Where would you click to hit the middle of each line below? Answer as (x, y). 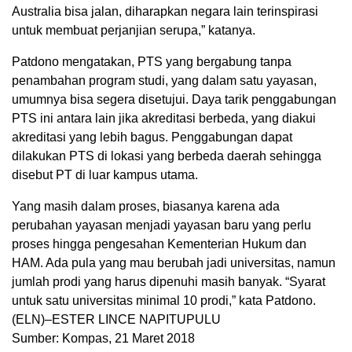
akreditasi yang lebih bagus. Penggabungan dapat (152, 137)
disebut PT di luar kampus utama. (105, 175)
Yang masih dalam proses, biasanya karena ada (146, 207)
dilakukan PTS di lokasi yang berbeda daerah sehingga (167, 156)
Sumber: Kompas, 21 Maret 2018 (103, 339)
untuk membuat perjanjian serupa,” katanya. (134, 31)
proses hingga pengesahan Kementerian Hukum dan (159, 244)
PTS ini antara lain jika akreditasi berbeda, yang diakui (164, 119)
